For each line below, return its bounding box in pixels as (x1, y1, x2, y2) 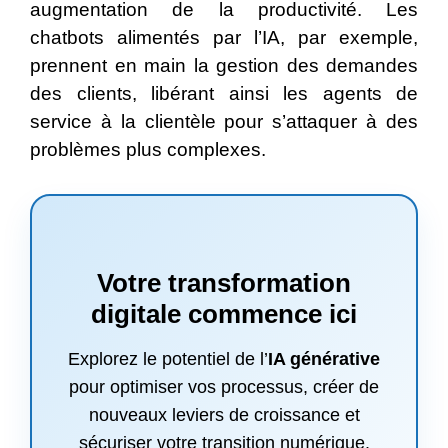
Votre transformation (97, 268, 351, 299)
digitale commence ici (91, 299, 357, 330)
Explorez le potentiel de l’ (68, 349, 268, 370)
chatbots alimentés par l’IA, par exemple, (30, 27, 418, 49)
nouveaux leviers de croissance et (88, 405, 360, 426)
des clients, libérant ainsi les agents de (30, 83, 418, 105)
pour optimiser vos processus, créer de (69, 377, 379, 398)
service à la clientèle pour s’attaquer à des (30, 111, 418, 133)
